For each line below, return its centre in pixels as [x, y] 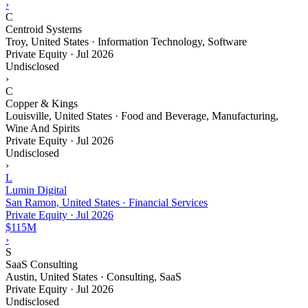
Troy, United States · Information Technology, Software [126, 41]
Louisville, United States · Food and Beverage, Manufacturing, [142, 115]
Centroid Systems [44, 29]
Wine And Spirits [43, 128]
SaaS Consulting [42, 264]
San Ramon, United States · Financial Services [107, 202]
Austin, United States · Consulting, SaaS [93, 276]
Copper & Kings [42, 103]
